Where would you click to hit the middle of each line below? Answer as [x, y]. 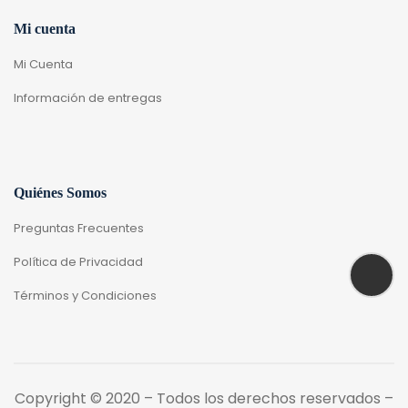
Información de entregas [88, 97]
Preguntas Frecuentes [79, 228]
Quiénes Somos [60, 192]
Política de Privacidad [78, 261]
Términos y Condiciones [85, 295]
